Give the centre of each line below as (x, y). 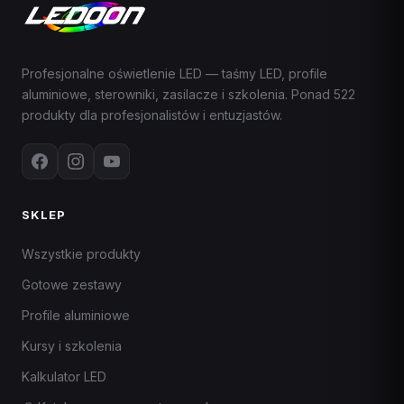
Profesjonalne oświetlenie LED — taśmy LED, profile (174, 73)
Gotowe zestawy (72, 285)
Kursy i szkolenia (72, 346)
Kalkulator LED (64, 376)
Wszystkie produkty (81, 254)
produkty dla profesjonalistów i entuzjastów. (152, 115)
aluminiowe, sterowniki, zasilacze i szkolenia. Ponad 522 (188, 94)
